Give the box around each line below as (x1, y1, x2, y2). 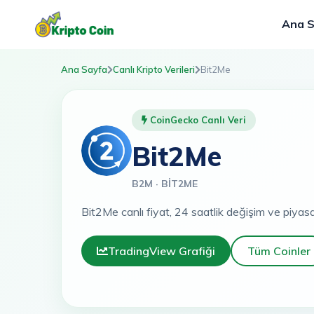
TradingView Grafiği (108, 244, 215, 258)
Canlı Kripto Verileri (113, 64, 195, 75)
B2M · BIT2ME (139, 177, 198, 190)
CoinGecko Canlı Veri (147, 114, 246, 125)
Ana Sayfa (61, 64, 107, 75)
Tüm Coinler (247, 244, 310, 258)
